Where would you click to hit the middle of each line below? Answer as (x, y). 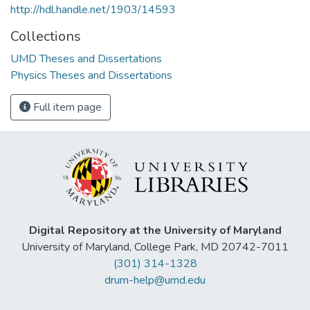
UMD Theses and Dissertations (86, 58)
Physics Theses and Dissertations (91, 75)
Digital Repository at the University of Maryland (155, 231)
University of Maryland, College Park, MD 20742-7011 (155, 247)
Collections (46, 36)
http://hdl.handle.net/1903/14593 (93, 9)
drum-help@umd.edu (155, 281)
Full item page (66, 107)
